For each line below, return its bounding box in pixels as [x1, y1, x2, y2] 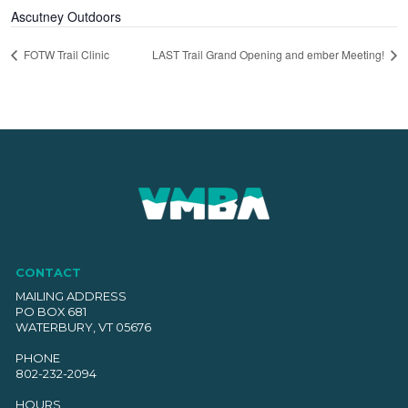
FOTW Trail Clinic [21, 46, 110, 62]
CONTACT [15, 264, 81, 280]
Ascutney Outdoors [11, 7, 122, 26]
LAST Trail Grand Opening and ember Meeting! [151, 46, 387, 62]
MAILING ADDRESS [15, 289, 127, 304]
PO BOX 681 [15, 304, 87, 320]
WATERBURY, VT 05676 [15, 320, 151, 335]
